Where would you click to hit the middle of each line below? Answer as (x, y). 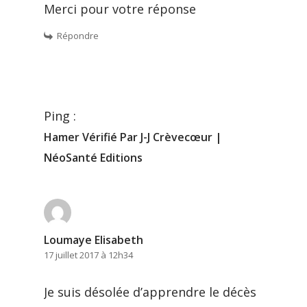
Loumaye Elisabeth (94, 240)
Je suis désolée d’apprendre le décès (150, 292)
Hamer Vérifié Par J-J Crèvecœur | (133, 137)
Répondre (78, 35)
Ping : (60, 115)
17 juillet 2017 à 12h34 (88, 255)
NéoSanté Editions (93, 157)
